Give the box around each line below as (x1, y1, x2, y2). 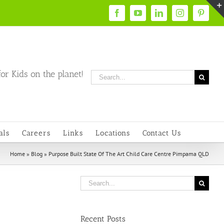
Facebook (116, 12, 147, 20)
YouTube (137, 12, 166, 20)
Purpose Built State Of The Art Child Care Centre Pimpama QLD (48, 149, 209, 157)
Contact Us (142, 128, 181, 137)
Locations (95, 128, 130, 137)
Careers (21, 128, 50, 137)
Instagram (179, 12, 210, 20)
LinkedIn (158, 12, 187, 20)
